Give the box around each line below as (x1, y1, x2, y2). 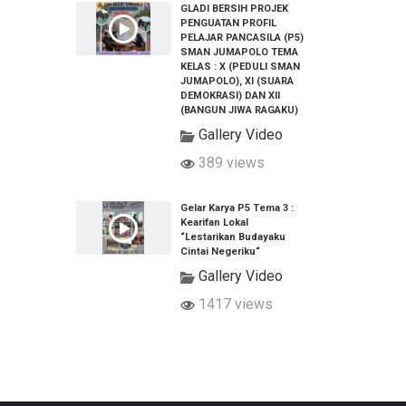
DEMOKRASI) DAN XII (179, 90, 280, 101)
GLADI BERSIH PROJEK (179, 3, 288, 14)
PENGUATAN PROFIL (179, 17, 276, 29)
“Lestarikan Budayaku (179, 231, 285, 243)
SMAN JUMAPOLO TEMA (179, 46, 298, 58)
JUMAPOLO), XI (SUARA (179, 75, 294, 87)
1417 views (194, 295, 273, 313)
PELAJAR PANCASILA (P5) (179, 32, 304, 43)
